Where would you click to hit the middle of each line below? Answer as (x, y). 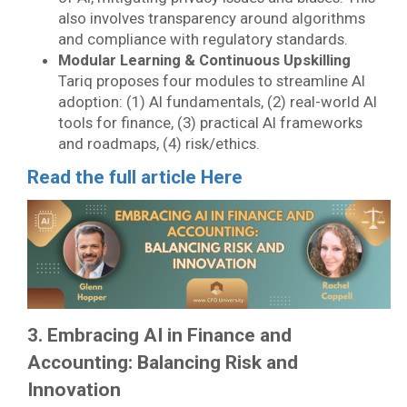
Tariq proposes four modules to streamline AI (211, 81)
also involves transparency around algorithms (211, 18)
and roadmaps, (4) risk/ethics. (159, 144)
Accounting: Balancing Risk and (163, 362)
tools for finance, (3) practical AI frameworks (210, 123)
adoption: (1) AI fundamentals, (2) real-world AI (217, 102)
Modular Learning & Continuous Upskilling (204, 60)
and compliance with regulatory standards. (203, 39)
